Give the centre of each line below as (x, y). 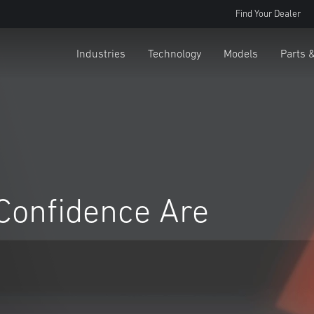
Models (241, 53)
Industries (101, 53)
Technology (175, 53)
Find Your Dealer (268, 14)
